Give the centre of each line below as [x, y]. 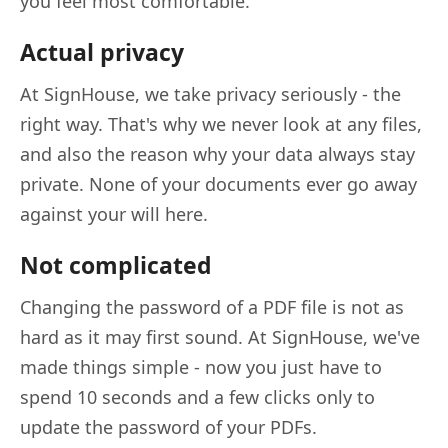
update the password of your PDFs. [168, 426]
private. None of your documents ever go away [218, 183]
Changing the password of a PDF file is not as [212, 306]
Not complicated [116, 264]
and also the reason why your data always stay [217, 153]
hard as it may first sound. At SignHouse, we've [220, 336]
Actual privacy [102, 51]
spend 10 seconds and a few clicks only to [197, 396]
